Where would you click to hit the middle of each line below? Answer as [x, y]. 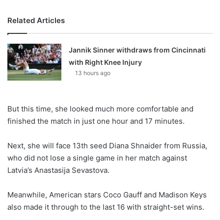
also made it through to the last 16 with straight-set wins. [106, 207]
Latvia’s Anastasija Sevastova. [58, 170]
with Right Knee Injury [106, 62]
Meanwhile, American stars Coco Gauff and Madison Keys [107, 195]
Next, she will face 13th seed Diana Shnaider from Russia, [107, 146]
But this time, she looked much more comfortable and [100, 109]
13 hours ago [93, 73]
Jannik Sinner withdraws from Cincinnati [137, 50]
